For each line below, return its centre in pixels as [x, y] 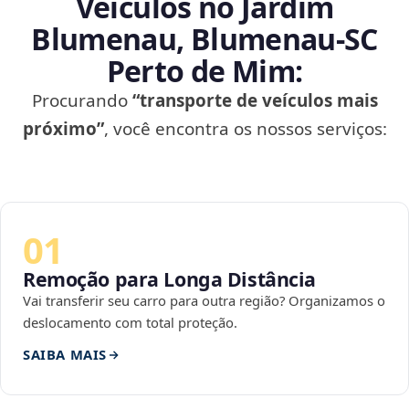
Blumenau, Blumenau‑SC [204, 39]
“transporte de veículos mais [255, 101]
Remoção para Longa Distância [170, 279]
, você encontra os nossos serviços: [245, 129]
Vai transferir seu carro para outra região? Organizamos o [204, 301]
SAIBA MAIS [65, 355]
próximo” [63, 129]
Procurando [82, 101]
